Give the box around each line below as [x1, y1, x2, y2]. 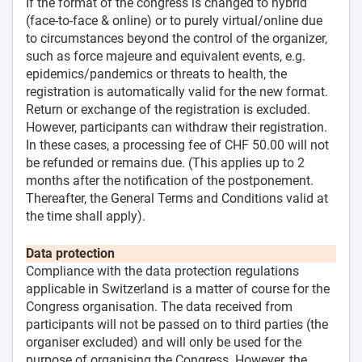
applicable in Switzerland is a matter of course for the [26, 280, 330, 297]
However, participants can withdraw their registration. [26, 119, 327, 135]
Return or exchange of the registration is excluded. [26, 101, 310, 117]
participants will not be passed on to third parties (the [26, 316, 328, 332]
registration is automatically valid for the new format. [26, 83, 328, 99]
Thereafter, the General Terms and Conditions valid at [26, 190, 328, 206]
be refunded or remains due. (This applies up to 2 [26, 154, 305, 170]
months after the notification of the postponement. [26, 172, 314, 188]
